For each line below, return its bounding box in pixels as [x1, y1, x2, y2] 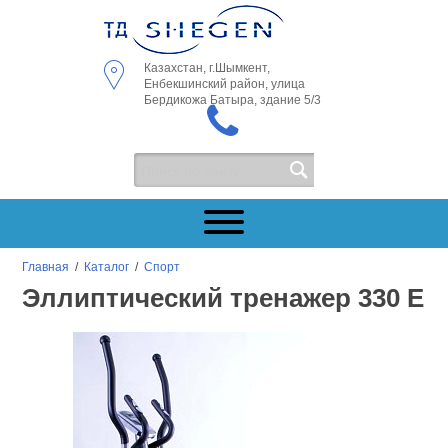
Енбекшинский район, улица [144, 77, 305, 91]
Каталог [84, 260, 130, 274]
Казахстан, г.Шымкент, [144, 61, 270, 75]
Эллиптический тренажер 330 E [22, 283, 425, 313]
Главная [22, 260, 70, 274]
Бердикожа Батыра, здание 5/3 [144, 93, 321, 107]
